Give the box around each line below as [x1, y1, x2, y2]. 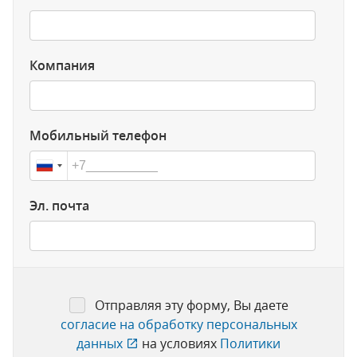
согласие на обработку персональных [60, 316, 297, 333]
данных [76, 335, 126, 352]
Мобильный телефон [29, 127, 167, 144]
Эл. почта [29, 197, 89, 214]
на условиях [142, 335, 220, 352]
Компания [29, 57, 95, 74]
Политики [220, 335, 280, 352]
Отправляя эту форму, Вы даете [94, 296, 288, 314]
